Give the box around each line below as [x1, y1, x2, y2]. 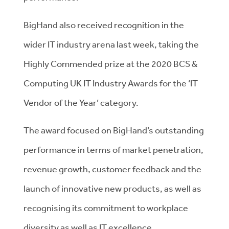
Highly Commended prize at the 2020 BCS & [24, 58, 197, 69]
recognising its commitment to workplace [24, 202, 188, 213]
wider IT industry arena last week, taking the [24, 38, 199, 50]
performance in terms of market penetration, [24, 144, 203, 155]
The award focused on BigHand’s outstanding [24, 124, 204, 135]
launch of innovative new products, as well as [24, 182, 201, 194]
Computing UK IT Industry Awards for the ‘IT [24, 77, 198, 88]
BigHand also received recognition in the [24, 19, 184, 30]
